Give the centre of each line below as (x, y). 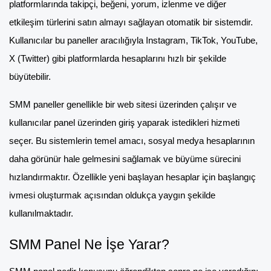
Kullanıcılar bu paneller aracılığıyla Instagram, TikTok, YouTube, (133, 41)
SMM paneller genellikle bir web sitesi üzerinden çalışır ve (123, 105)
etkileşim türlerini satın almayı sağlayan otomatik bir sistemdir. (131, 23)
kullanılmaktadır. (41, 214)
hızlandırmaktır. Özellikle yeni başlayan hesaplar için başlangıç (132, 178)
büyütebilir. (30, 77)
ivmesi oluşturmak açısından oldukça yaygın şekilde (112, 196)
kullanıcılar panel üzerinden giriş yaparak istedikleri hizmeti (124, 123)
